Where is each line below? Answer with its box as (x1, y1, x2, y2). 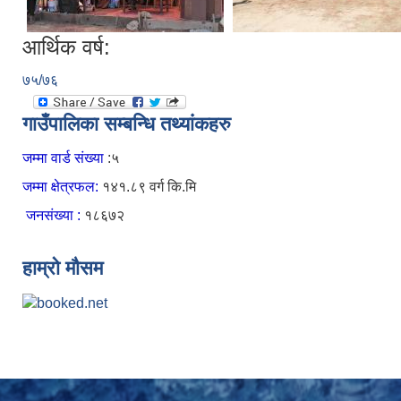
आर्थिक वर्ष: (22, 34, 110, 59)
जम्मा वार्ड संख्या (22, 149, 107, 166)
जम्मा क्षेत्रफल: (22, 178, 102, 194)
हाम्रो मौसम (22, 256, 103, 279)
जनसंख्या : (26, 207, 81, 223)
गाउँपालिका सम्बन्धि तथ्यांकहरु (22, 112, 231, 135)
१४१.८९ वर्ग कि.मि (102, 178, 196, 194)
